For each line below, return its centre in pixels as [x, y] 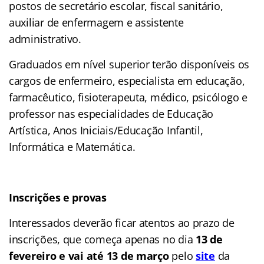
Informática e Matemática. [72, 146]
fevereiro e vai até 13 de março [89, 255]
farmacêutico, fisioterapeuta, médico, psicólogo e [128, 97]
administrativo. [45, 39]
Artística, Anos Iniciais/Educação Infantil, [106, 130]
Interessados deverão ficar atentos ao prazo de [122, 222]
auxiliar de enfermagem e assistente [96, 22]
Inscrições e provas [58, 197]
